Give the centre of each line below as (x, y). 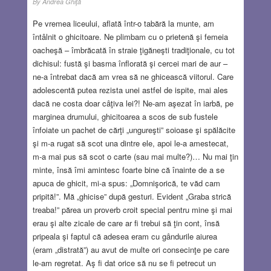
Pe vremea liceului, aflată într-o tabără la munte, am (123, 23)
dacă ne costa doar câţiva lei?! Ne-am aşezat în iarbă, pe (133, 103)
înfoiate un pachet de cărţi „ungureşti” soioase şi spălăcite (134, 129)
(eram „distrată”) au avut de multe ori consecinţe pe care (131, 249)
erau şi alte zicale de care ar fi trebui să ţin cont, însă (126, 223)
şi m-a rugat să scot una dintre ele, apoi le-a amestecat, (130, 143)
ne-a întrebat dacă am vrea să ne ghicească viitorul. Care (133, 76)
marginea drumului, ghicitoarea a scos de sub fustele (125, 116)
